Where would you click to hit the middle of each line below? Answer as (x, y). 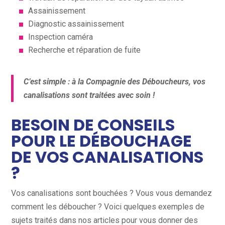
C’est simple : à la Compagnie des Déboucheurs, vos (115, 82)
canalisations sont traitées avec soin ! (89, 95)
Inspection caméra (61, 37)
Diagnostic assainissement (76, 24)
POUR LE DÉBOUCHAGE (102, 141)
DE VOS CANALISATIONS (107, 157)
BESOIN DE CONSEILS (93, 125)
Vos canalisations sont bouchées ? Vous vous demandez (112, 193)
